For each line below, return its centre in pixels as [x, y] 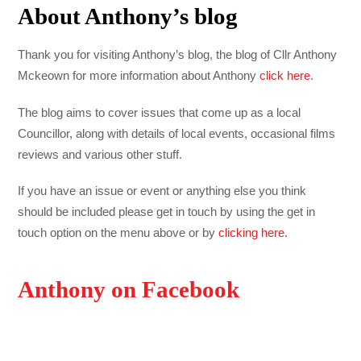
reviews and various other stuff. [100, 154]
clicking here [252, 233]
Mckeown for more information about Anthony [139, 75]
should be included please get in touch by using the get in [167, 212]
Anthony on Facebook [129, 289]
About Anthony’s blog [128, 16]
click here [285, 75]
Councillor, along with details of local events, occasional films [177, 133]
